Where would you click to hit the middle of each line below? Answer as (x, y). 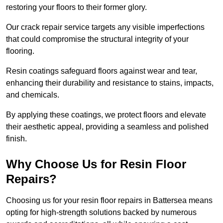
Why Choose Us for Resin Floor (96, 164)
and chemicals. (34, 95)
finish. (16, 139)
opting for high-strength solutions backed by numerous (101, 213)
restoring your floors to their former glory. (77, 7)
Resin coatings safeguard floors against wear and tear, (102, 71)
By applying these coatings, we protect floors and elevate (106, 115)
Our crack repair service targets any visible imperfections (105, 27)
